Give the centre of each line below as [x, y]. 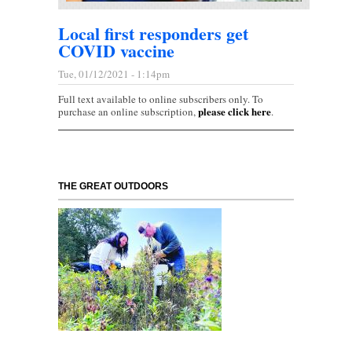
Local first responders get [153, 34]
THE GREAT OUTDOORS [113, 187]
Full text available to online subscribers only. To [161, 99]
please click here [235, 112]
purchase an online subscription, [128, 112]
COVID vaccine [116, 51]
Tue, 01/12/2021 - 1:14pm [114, 74]
